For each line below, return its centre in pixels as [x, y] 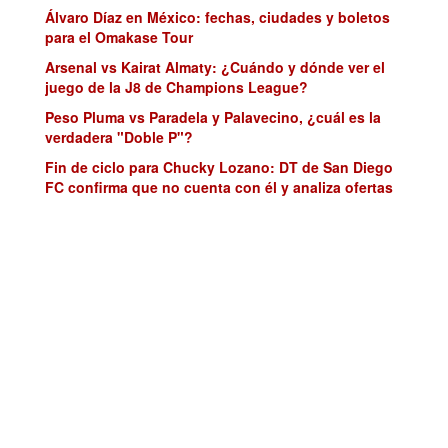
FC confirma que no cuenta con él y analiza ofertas [219, 186]
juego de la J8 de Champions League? [176, 86]
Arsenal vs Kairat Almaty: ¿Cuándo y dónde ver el [215, 66]
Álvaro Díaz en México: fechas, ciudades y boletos [217, 16]
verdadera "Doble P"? [119, 136]
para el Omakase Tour [119, 36]
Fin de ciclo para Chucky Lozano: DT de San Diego [219, 166]
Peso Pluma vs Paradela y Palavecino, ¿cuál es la [213, 116]
